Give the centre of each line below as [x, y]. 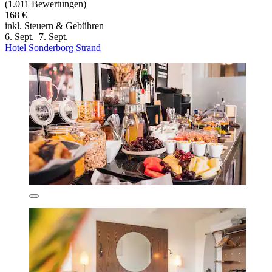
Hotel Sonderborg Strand [53, 47]
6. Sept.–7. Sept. [36, 36]
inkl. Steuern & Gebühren [54, 25]
